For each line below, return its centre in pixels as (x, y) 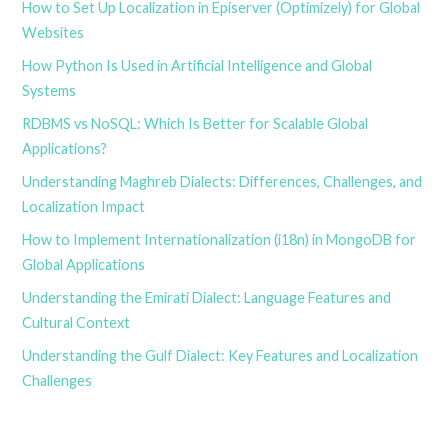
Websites (53, 32)
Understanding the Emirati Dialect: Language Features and (207, 297)
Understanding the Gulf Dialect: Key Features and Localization (220, 355)
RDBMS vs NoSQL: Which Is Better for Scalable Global (195, 123)
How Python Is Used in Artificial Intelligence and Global (197, 65)
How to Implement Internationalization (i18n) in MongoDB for (219, 239)
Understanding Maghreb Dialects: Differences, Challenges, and (222, 181)
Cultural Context (76, 322)
